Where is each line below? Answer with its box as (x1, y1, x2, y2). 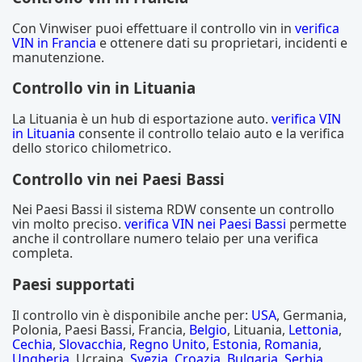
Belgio (189, 320, 227, 339)
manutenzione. (12, 48, 104, 66)
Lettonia (288, 320, 339, 339)
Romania (264, 335, 318, 353)
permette (286, 215, 347, 234)
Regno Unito (129, 335, 206, 353)
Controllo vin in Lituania (12, 78, 196, 99)
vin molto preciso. (12, 215, 124, 234)
